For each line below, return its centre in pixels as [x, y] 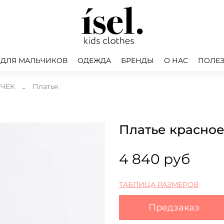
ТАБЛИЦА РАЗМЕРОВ [159, 184]
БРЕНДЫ [137, 61]
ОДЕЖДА [94, 61]
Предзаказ [174, 207]
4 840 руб [154, 159]
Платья [45, 87]
